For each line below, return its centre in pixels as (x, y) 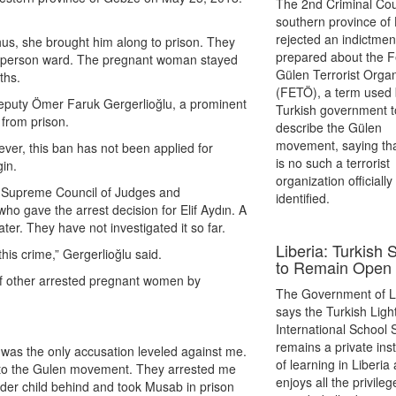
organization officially (335, 180)
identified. (303, 198)
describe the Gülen (329, 127)
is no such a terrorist (333, 163)
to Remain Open (334, 267)
